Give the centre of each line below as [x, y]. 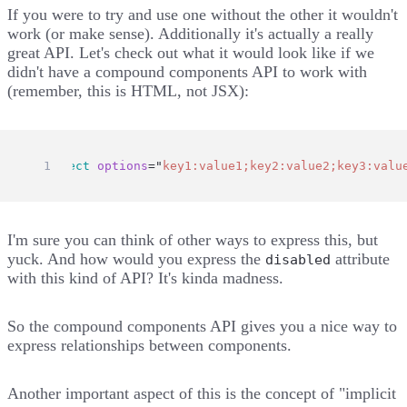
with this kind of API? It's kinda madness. [145, 278]
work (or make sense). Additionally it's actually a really [190, 33]
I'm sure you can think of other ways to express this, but [193, 239]
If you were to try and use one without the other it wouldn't [203, 14]
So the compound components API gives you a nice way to [202, 326]
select [69, 165]
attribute [360, 258]
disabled [298, 259]
